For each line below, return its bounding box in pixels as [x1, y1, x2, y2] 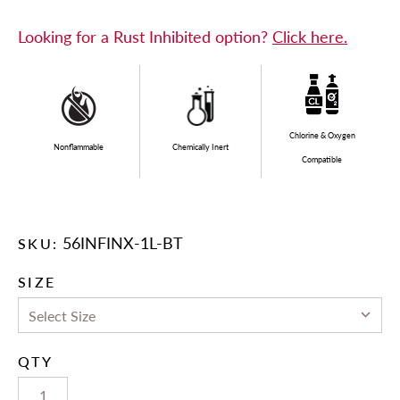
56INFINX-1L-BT [62, 233, 184, 254]
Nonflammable [54, 142, 104, 153]
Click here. [272, 27, 347, 47]
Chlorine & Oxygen [288, 130, 355, 141]
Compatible [302, 154, 342, 165]
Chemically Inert [172, 142, 229, 153]
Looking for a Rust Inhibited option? [18, 27, 272, 47]
